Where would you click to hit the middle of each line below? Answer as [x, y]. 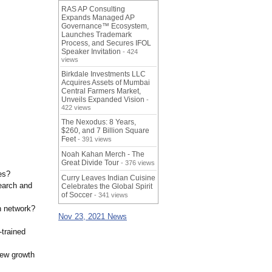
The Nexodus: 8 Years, [99, 122]
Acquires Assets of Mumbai [106, 83]
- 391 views [94, 139]
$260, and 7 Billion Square [105, 131]
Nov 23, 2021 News [93, 217]
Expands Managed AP [98, 18]
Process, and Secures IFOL [106, 43]
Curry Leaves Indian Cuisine [108, 178]
